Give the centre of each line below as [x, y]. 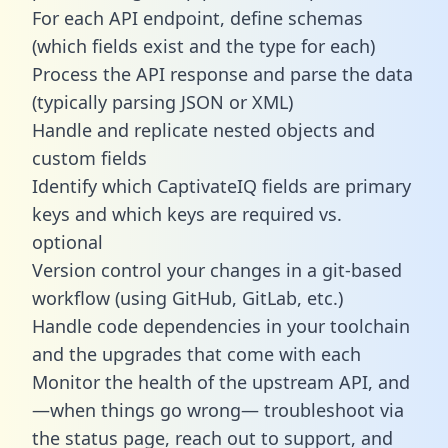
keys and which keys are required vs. [187, 213]
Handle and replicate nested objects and [203, 129]
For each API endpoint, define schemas [197, 17]
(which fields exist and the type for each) [203, 45]
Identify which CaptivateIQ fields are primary [221, 185]
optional [67, 241]
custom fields [89, 157]
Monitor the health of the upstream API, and [221, 381]
